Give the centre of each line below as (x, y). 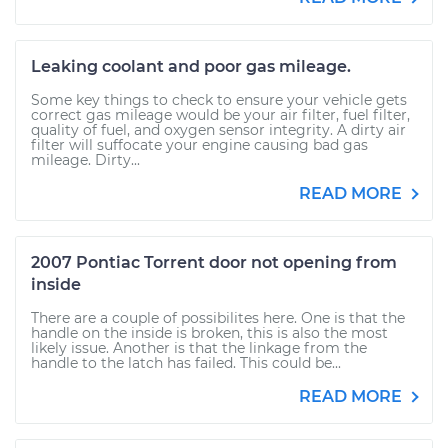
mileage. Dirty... (85, 160)
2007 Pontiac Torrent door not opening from (214, 262)
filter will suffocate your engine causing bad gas (199, 145)
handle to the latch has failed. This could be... (186, 363)
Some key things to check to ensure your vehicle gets (219, 100)
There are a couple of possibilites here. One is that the (218, 318)
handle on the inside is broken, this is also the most (209, 333)
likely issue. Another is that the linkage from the (199, 348)
